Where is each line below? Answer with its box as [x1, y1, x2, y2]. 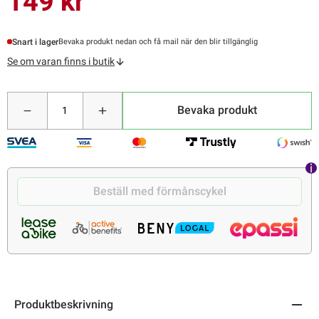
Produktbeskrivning [14, 297, 113, 311]
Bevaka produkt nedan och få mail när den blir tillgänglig [58, 37, 258, 47]
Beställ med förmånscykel [93, 184, 226, 199]
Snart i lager [12, 36, 59, 47]
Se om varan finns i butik [7, 55, 115, 67]
